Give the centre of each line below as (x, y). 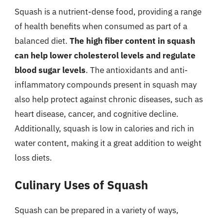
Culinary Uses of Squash (81, 185)
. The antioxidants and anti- (137, 70)
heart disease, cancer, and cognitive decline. (97, 114)
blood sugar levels (50, 70)
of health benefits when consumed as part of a (101, 26)
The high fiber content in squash (132, 41)
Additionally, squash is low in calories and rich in (104, 128)
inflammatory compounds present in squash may (106, 84)
